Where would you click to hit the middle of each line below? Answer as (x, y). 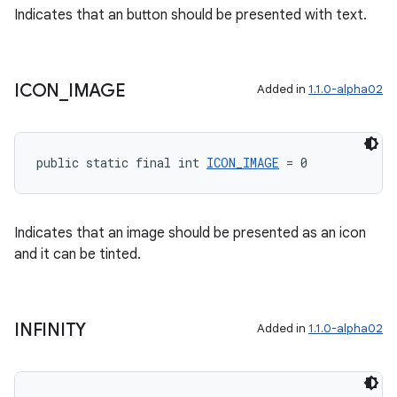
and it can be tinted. (78, 254)
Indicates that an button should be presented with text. (191, 15)
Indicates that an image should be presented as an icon (190, 233)
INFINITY (50, 330)
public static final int (121, 163)
